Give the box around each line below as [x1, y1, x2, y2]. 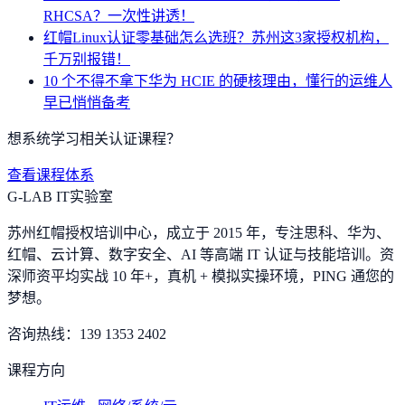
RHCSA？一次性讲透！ [43, 7, 194, 24]
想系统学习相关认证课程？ [7, 130, 181, 146]
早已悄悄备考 [43, 94, 130, 110]
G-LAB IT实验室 [7, 188, 113, 204]
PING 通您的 [313, 268, 394, 284]
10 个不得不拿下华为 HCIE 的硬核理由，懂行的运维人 [43, 72, 392, 89]
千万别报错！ [43, 51, 130, 67]
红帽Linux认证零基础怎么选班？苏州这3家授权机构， [43, 29, 389, 45]
